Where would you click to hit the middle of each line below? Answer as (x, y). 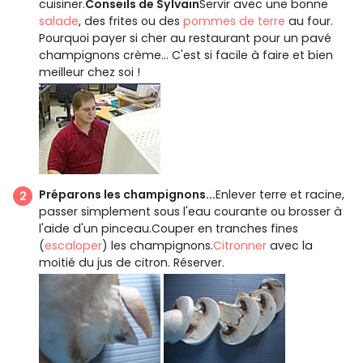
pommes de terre (234, 21)
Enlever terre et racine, (280, 195)
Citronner (240, 246)
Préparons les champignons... (127, 195)
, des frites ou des (131, 21)
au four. (309, 21)
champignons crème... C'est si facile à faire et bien (186, 55)
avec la (290, 246)
